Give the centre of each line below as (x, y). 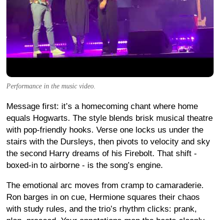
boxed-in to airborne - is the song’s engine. (85, 165)
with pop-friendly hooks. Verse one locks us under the (105, 130)
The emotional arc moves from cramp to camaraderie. (105, 185)
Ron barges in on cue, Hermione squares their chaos (103, 197)
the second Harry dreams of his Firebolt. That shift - (102, 153)
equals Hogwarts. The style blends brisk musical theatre (110, 118)
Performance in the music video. (51, 86)
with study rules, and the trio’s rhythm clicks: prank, (102, 209)
